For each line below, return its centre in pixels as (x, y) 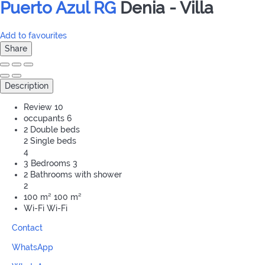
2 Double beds (52, 130)
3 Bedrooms (47, 164)
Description (27, 86)
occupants (44, 119)
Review (38, 107)
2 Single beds (50, 141)
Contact (27, 228)
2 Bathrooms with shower (73, 175)
